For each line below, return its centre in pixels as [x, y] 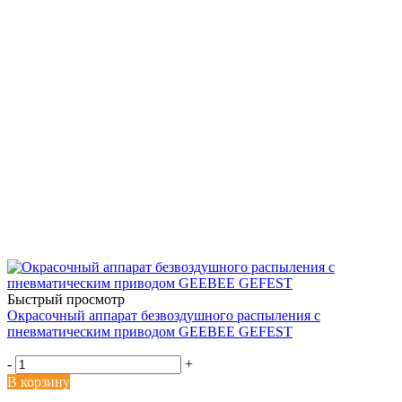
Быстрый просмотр [66, 299]
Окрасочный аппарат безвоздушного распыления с [164, 315]
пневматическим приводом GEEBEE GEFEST [150, 331]
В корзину [39, 381]
